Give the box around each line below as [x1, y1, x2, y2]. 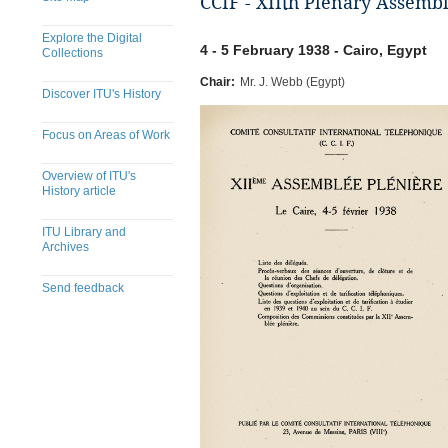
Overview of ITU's [42, 169, 136, 183]
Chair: [200, 75, 235, 89]
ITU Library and [42, 225, 126, 239]
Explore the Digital [42, 31, 142, 45]
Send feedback [42, 281, 124, 295]
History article [42, 184, 116, 198]
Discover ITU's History [42, 87, 161, 101]
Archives [42, 240, 89, 254]
